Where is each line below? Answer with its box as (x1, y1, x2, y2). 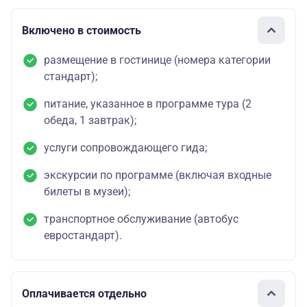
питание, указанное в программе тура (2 (44, 97, 251, 111)
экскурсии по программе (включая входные (44, 169, 271, 182)
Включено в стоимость (22, 23, 141, 37)
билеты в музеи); (44, 185, 133, 199)
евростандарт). (44, 229, 122, 243)
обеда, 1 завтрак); (44, 114, 136, 127)
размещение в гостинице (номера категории (44, 53, 271, 67)
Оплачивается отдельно (22, 286, 147, 300)
